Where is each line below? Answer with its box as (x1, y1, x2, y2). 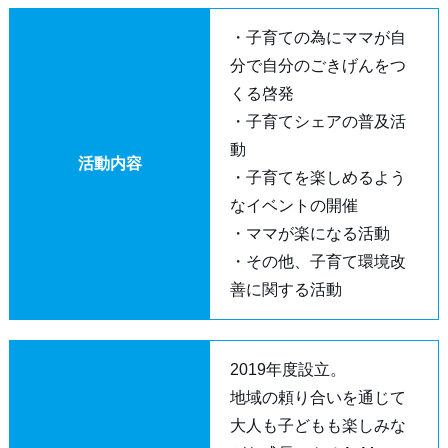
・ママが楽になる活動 (229, 225, 390, 242)
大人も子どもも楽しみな (229, 417, 406, 434)
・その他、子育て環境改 (229, 253, 406, 270)
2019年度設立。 (229, 361, 346, 378)
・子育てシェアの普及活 (229, 113, 406, 130)
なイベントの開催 (229, 197, 358, 214)
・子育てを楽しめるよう (229, 169, 406, 186)
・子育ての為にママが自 (229, 29, 406, 46)
